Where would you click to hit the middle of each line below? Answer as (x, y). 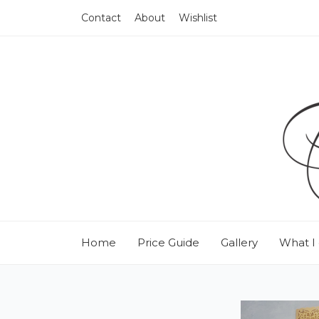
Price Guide (168, 242)
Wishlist (198, 18)
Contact (101, 18)
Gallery (239, 242)
